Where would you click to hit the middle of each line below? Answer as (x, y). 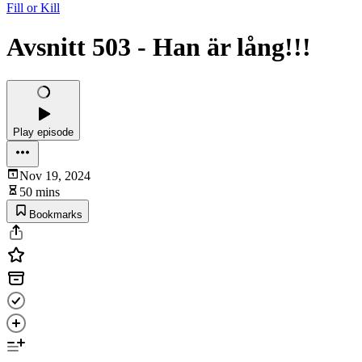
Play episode (43, 132)
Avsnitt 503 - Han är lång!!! (159, 47)
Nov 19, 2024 (55, 175)
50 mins (40, 192)
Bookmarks (56, 214)
